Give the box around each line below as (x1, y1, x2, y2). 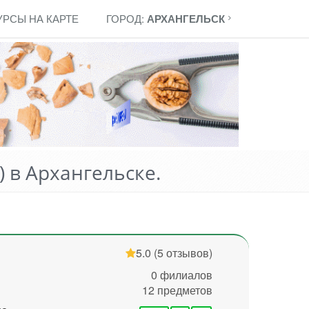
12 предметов (141, 282, 212, 298)
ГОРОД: (106, 11, 147, 26)
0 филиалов (150, 267, 212, 283)
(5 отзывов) (153, 245, 212, 261)
